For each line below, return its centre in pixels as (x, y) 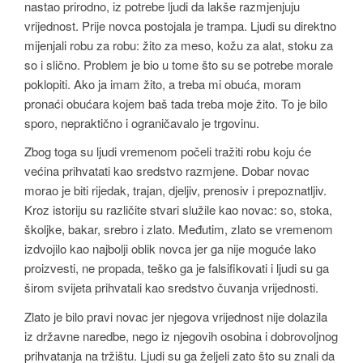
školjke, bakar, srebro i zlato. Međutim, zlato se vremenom (179, 229)
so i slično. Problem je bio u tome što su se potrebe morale (179, 64)
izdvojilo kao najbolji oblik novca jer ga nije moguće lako (170, 249)
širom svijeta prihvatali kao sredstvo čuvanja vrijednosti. (171, 288)
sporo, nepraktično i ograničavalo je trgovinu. (142, 122)
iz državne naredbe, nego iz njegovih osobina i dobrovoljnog (181, 336)
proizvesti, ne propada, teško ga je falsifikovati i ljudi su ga (177, 268)
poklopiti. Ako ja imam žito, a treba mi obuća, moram (163, 83)
